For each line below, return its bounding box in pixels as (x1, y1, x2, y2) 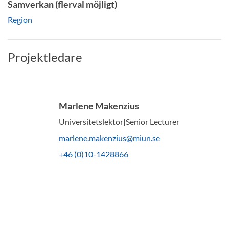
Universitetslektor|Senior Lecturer (59, 117, 179, 126)
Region (8, 15, 32, 25)
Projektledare (8, 50, 82, 64)
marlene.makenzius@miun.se (59, 133, 160, 143)
